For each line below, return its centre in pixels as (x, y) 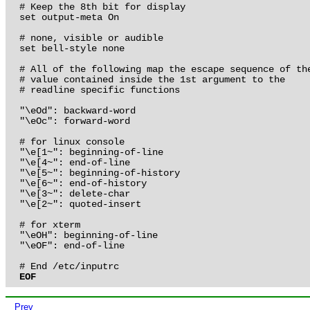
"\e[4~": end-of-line (74, 163)
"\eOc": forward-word (74, 121)
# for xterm (49, 225)
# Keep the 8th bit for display (102, 7)
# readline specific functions (99, 90)
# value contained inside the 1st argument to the (155, 80)
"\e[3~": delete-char (74, 194)
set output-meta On (69, 18)
